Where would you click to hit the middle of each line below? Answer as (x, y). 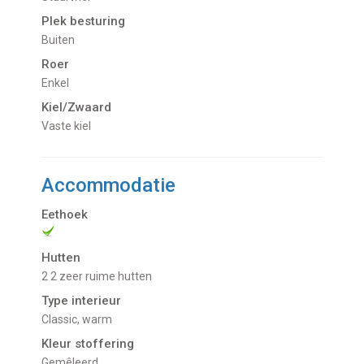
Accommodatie (109, 186)
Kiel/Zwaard (77, 108)
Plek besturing (84, 22)
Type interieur (82, 301)
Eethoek (65, 215)
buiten (62, 40)
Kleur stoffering (88, 344)
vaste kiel (70, 126)
